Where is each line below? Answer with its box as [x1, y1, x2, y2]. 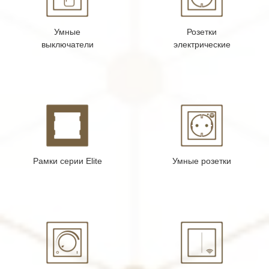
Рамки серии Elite [32, 156, 102, 166]
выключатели [41, 39, 94, 49]
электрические [173, 39, 231, 49]
